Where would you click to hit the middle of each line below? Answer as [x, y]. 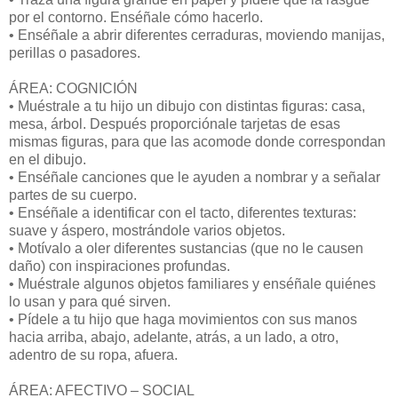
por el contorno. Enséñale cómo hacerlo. [136, 17]
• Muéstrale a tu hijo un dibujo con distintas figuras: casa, [187, 106]
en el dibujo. [48, 159]
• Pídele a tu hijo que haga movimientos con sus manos [183, 319]
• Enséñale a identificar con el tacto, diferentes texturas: [183, 212]
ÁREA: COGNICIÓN [73, 88]
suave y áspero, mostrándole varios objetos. [147, 230]
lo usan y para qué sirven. [90, 301]
